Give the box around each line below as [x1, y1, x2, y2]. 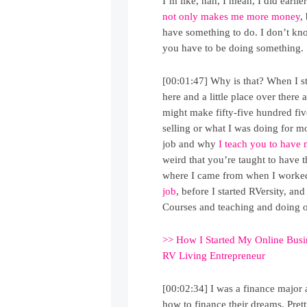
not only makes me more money [162, 11, 301, 23]
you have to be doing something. [162, 42, 304, 54]
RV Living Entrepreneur [162, 250, 266, 262]
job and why [162, 138, 219, 150]
